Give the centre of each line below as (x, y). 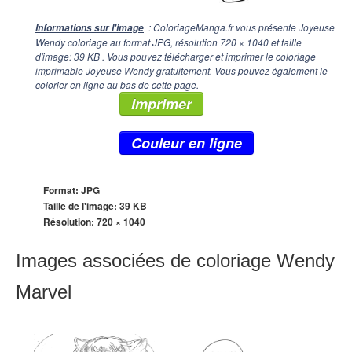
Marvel (44, 292)
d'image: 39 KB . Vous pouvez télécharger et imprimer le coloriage (176, 56)
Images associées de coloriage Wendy (175, 260)
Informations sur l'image (90, 28)
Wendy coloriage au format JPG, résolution (128, 42)
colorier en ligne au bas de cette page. (117, 84)
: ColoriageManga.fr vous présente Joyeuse (240, 27)
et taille (285, 42)
